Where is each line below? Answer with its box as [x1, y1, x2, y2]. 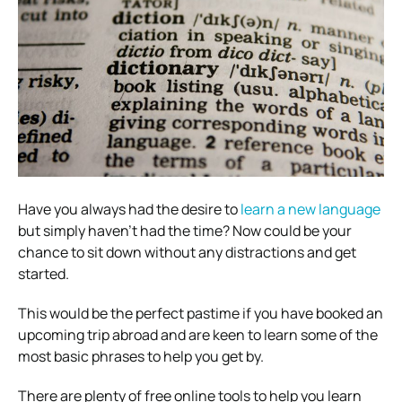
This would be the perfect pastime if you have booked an [18, 302, 383, 323]
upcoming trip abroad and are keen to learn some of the [18, 324, 378, 345]
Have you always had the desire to [18, 198, 240, 219]
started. [18, 263, 69, 284]
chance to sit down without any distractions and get [18, 241, 356, 262]
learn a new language [240, 198, 380, 219]
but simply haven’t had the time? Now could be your [18, 220, 352, 240]
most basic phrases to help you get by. [18, 345, 264, 366]
